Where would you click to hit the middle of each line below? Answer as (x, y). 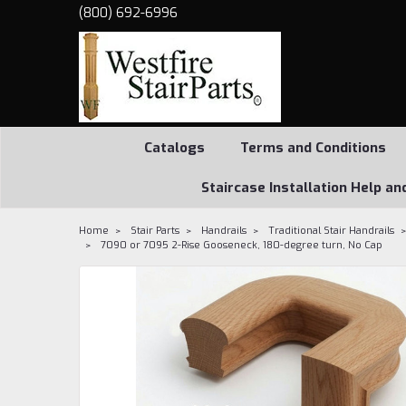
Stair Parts (155, 231)
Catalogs (174, 148)
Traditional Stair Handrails (331, 231)
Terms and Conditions (313, 148)
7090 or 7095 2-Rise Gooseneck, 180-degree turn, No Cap (242, 245)
